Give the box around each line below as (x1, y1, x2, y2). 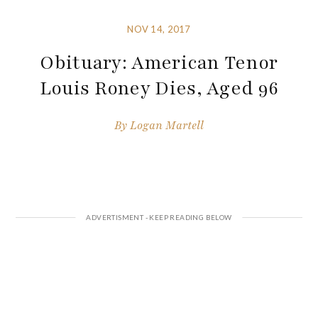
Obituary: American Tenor (40, 50, 278, 76)
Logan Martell (130, 117, 204, 133)
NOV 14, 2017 (127, 23, 191, 35)
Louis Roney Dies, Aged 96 (39, 75, 279, 102)
